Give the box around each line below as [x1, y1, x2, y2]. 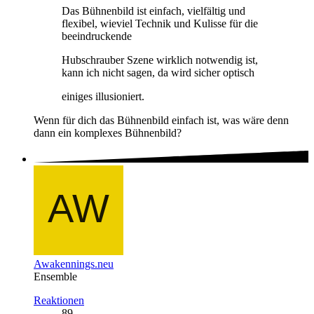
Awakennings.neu [34, 257, 114, 270]
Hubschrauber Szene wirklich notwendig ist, [62, 54, 258, 67]
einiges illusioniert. [62, 90, 144, 103]
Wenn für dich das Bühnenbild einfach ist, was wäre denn [34, 114, 289, 127]
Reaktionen [34, 294, 84, 306]
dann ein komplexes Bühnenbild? [34, 127, 182, 139]
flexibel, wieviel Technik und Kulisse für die [62, 18, 258, 30]
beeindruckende [62, 30, 132, 43]
